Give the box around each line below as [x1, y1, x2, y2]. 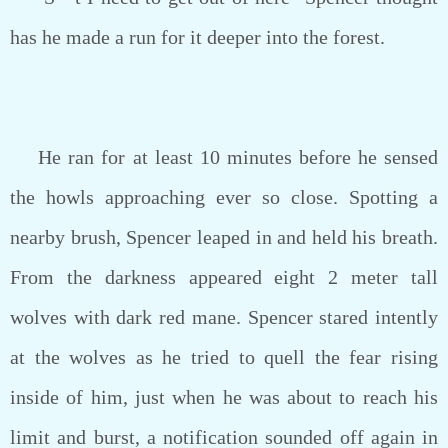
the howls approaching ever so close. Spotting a [10, 186, 438, 208]
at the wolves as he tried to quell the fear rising [10, 346, 438, 368]
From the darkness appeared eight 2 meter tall [10, 266, 438, 288]
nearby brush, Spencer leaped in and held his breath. [10, 226, 438, 248]
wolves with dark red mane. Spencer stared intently [10, 306, 438, 328]
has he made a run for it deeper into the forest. [10, 26, 385, 48]
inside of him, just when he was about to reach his [10, 386, 438, 408]
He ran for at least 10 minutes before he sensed [10, 146, 438, 168]
